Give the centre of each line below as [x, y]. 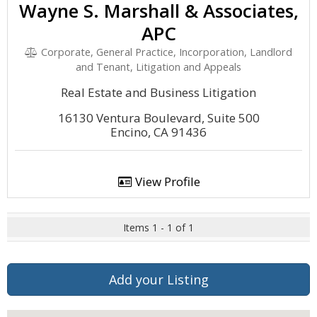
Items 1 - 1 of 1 [158, 227]
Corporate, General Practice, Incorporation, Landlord [165, 52]
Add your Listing [158, 279]
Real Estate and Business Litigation [158, 92]
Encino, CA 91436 [158, 132]
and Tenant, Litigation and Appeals [158, 67]
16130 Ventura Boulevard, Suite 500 [158, 118]
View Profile [166, 181]
